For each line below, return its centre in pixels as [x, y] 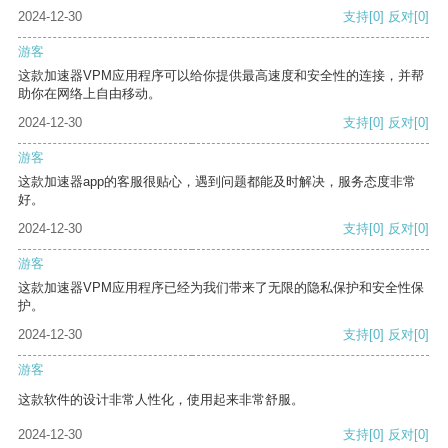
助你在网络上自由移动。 [89, 94]
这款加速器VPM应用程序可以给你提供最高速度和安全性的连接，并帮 [221, 76]
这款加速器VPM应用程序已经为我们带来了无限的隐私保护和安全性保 [221, 288]
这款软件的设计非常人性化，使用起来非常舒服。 [161, 400]
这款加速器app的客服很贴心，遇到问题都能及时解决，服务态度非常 [217, 182]
